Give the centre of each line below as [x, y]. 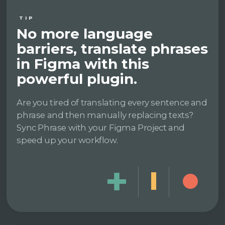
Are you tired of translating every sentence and [112, 102]
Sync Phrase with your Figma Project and [101, 127]
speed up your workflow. [67, 140]
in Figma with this [83, 64]
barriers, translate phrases [113, 48]
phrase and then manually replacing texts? [105, 115]
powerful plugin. [77, 79]
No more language [85, 33]
